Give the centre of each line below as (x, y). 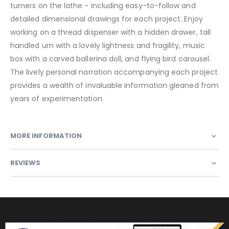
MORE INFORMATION (46, 135)
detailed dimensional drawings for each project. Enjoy (107, 19)
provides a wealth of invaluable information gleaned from (114, 86)
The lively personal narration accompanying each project (114, 72)
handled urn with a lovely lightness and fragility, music (108, 46)
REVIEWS (25, 163)
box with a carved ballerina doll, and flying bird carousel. (111, 59)
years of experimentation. (57, 99)
